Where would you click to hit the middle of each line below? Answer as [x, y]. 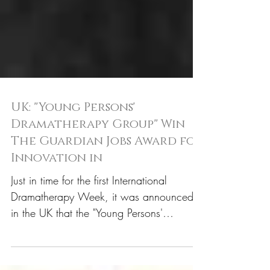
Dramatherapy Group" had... [77, 262]
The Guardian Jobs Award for [107, 174]
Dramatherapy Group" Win [98, 157]
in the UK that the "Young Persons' [87, 245]
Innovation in [57, 190]
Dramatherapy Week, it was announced [102, 229]
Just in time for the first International [89, 213]
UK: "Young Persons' [73, 140]
